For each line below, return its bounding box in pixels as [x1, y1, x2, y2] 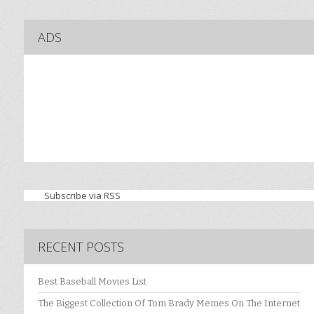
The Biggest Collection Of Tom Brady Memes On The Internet [38, 298, 300, 309]
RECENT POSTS [38, 238, 124, 256]
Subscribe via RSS [44, 189, 121, 203]
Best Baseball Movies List [38, 276, 146, 287]
